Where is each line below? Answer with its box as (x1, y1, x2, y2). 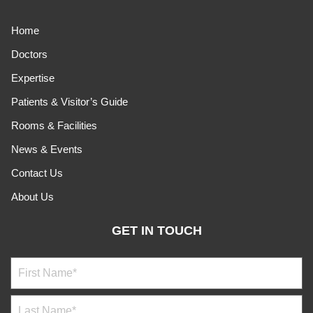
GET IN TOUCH (111, 223, 202, 238)
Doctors (11, 48, 48, 60)
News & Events (11, 143, 82, 155)
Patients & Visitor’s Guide (11, 95, 128, 108)
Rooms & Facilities (11, 119, 97, 131)
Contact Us (11, 166, 63, 179)
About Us (11, 190, 54, 203)
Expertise (11, 71, 54, 84)
